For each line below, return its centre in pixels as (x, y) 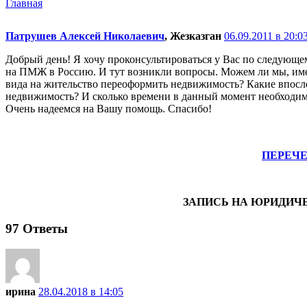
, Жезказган (193, 36)
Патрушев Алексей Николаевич (85, 36)
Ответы (44, 228)
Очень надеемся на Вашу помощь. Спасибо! (109, 108)
